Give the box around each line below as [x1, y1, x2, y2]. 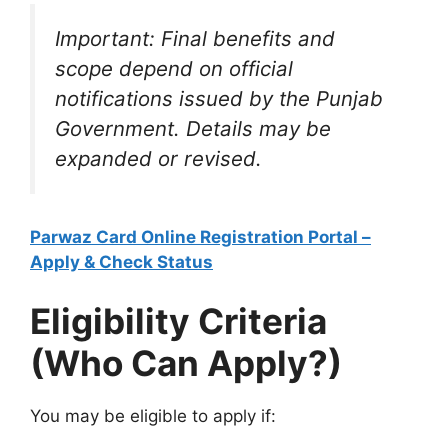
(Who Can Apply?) [30, 342, 342, 385]
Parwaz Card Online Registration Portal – [30, 226, 371, 247]
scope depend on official [55, 56, 293, 81]
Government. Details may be [55, 116, 331, 141]
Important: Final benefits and [55, 26, 335, 51]
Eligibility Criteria [30, 300, 327, 343]
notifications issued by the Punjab [55, 86, 383, 111]
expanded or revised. [55, 146, 262, 171]
